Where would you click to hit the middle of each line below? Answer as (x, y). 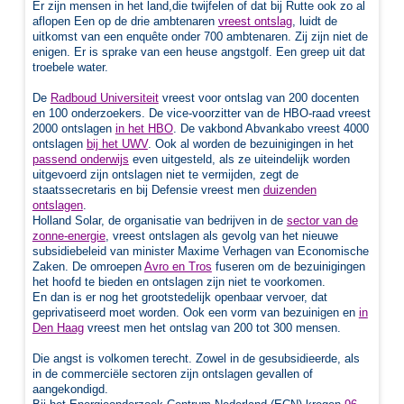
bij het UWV (117, 143)
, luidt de (314, 21)
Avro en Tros (178, 266)
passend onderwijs (80, 159)
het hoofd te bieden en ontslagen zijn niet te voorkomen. (179, 281)
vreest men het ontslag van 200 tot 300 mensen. (212, 327)
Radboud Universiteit (104, 97)
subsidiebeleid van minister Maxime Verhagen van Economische (200, 251)
